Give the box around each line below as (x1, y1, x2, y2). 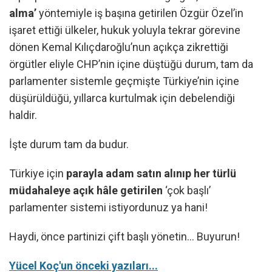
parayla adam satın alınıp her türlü (66, 167, 236, 180)
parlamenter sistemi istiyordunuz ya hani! (9, 201, 208, 214)
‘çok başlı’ (163, 184, 211, 197)
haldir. (9, 109, 37, 121)
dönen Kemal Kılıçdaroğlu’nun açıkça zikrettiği (9, 41, 228, 53)
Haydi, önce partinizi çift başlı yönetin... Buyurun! (9, 230, 240, 243)
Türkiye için (9, 167, 66, 180)
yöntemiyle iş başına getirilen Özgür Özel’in (36, 7, 243, 19)
